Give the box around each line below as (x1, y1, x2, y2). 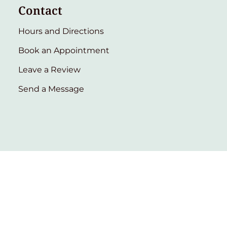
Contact (18, 2, 62, 18)
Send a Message (18, 84, 84, 94)
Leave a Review (18, 64, 81, 74)
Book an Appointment (18, 45, 109, 55)
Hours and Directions (18, 26, 104, 36)
